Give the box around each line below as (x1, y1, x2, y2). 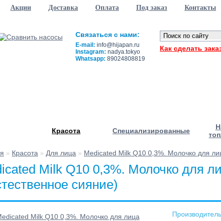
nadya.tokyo (106, 48, 140, 55)
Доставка (48, 4, 78, 11)
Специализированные (112, 127, 190, 135)
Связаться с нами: (75, 31, 140, 38)
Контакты (184, 4, 216, 11)
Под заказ (136, 4, 167, 11)
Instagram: (75, 48, 106, 55)
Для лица (46, 149, 76, 157)
